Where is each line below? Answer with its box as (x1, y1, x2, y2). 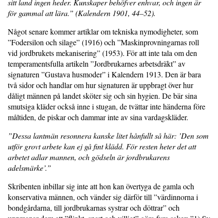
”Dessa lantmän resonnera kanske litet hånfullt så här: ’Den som (8, 130, 209, 141)
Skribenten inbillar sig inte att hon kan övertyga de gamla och (8, 181, 194, 191)
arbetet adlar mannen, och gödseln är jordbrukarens (8, 151, 170, 162)
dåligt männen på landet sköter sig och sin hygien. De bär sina (8, 90, 197, 101)
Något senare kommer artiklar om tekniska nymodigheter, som (8, 26, 198, 36)
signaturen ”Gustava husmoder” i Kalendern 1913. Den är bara (8, 69, 201, 79)
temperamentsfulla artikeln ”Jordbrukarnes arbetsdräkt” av (8, 58, 185, 69)
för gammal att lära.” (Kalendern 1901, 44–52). (8, 7, 156, 18)
